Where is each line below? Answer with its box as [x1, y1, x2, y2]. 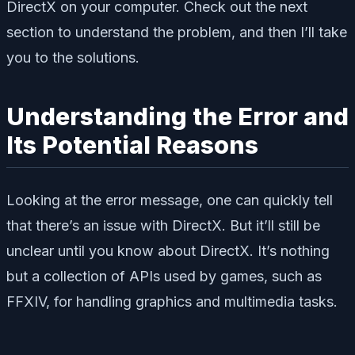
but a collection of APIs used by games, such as [6, 268, 322, 285]
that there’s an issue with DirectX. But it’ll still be [6, 217, 320, 235]
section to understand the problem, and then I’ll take [6, 23, 347, 40]
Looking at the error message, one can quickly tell [6, 192, 333, 209]
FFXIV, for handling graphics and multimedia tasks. [6, 293, 338, 311]
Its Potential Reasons [6, 130, 258, 159]
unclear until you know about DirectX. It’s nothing [6, 242, 330, 260]
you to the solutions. [6, 48, 139, 66]
